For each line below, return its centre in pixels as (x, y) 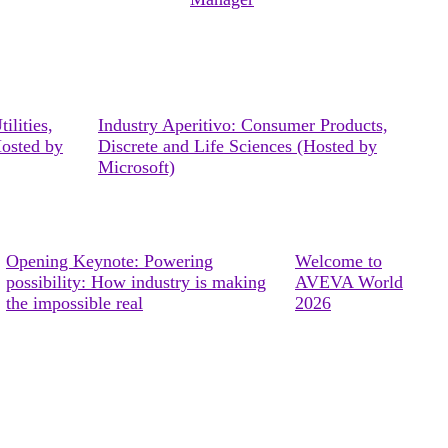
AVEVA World (349, 282)
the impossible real (74, 303)
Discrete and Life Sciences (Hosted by (237, 146)
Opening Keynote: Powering (109, 261)
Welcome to (338, 261)
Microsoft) (136, 167)
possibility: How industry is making (136, 282)
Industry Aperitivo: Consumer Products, (243, 125)
